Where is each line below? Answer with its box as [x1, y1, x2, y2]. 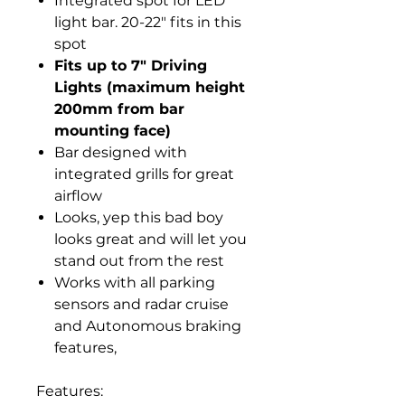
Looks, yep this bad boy [54, 209, 223, 226]
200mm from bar [54, 100, 184, 118]
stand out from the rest [54, 252, 224, 269]
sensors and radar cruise [54, 296, 229, 313]
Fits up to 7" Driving [54, 57, 207, 74]
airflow [54, 187, 102, 204]
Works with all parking [54, 274, 215, 291]
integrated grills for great [54, 165, 234, 183]
